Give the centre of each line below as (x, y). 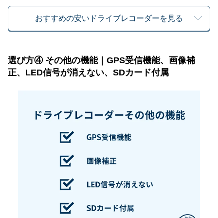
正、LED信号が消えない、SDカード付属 (88, 73)
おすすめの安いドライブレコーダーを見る (109, 18)
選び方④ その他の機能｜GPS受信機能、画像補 (101, 61)
